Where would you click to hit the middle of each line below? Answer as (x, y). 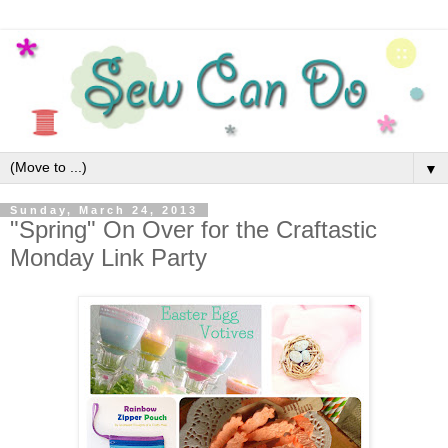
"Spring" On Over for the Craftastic (193, 229)
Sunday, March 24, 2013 (104, 210)
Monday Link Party (108, 257)
